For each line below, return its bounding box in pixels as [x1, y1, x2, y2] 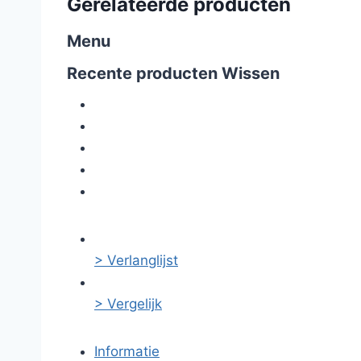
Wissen [222, 64, 280, 83]
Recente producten [67, 64, 222, 83]
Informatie [94, 343, 160, 359]
